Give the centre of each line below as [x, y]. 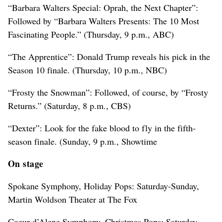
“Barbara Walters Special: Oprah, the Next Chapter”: [103, 8]
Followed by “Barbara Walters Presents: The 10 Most [104, 21]
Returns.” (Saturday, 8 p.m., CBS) [69, 106]
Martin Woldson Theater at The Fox [73, 199]
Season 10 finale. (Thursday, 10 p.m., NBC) [87, 70]
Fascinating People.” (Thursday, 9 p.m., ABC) [91, 34]
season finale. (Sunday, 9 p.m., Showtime [83, 141]
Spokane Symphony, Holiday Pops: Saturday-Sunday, [104, 186]
